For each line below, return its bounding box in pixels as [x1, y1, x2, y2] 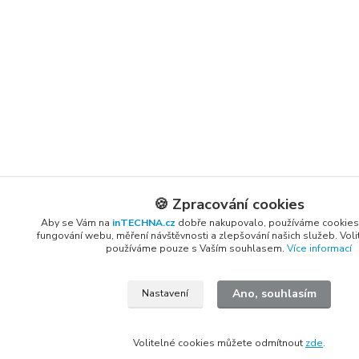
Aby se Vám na [40, 216, 112, 229]
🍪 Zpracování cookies [153, 194, 305, 214]
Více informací [287, 242, 353, 255]
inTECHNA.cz [111, 216, 175, 229]
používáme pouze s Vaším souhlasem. [106, 242, 288, 255]
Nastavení [142, 287, 189, 301]
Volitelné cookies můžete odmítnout [133, 337, 305, 349]
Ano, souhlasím [232, 286, 317, 302]
